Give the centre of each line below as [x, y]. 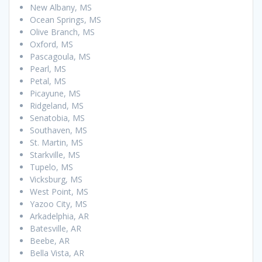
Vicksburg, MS [56, 179]
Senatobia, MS [57, 118]
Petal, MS [48, 81]
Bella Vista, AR [57, 253]
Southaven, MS [58, 130]
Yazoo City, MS [58, 204]
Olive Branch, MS [62, 32]
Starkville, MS [55, 154]
